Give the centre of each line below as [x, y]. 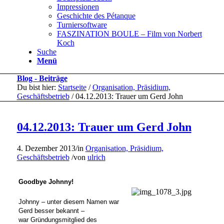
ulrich [96, 157]
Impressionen [78, 7]
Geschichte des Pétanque [96, 16]
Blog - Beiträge [42, 78]
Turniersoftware [82, 25]
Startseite [72, 87]
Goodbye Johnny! [46, 181]
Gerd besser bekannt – [51, 210]
